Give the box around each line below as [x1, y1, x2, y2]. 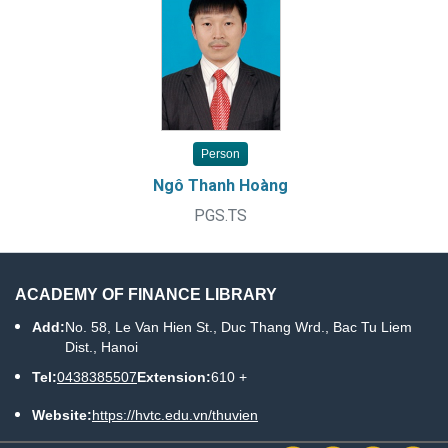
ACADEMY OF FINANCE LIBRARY [15, 286, 277, 304]
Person [201, 147, 240, 162]
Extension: [137, 369, 211, 386]
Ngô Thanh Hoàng [153, 176, 288, 196]
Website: [32, 407, 92, 424]
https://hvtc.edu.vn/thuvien [92, 407, 258, 424]
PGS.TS [194, 206, 247, 226]
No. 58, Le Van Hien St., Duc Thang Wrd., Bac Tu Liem [65, 319, 412, 336]
